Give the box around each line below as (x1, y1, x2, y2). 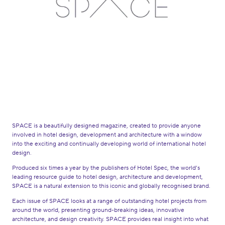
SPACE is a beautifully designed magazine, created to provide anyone (12, 122, 201, 130)
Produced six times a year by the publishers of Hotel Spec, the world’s (12, 164, 200, 172)
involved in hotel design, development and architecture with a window (12, 131, 202, 139)
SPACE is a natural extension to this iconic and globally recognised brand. (12, 182, 210, 190)
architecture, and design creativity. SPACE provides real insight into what (12, 215, 208, 223)
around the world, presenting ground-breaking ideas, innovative (12, 206, 184, 214)
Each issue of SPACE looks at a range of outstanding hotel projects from (12, 197, 206, 205)
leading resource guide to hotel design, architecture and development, (12, 173, 203, 181)
